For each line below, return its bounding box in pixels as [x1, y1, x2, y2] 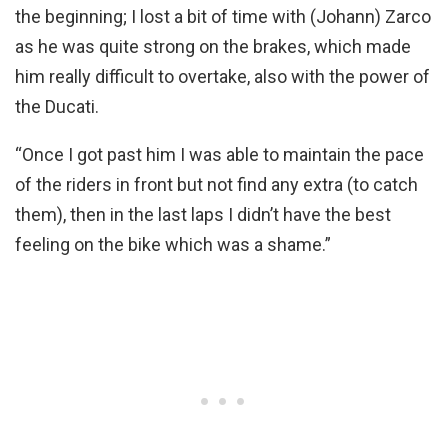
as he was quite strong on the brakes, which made [15, 36, 411, 58]
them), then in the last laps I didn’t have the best [15, 204, 391, 226]
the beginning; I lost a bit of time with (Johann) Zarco [15, 6, 431, 28]
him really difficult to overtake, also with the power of [15, 66, 430, 88]
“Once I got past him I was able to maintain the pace [15, 144, 424, 166]
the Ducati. [15, 96, 99, 118]
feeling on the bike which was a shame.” [15, 234, 331, 256]
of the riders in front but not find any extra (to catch [15, 174, 418, 196]
